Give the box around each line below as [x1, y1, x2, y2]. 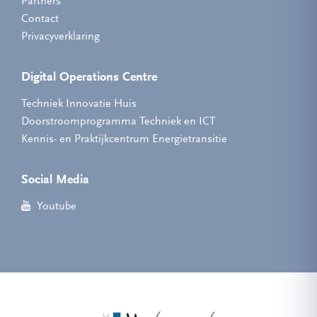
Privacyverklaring [21, 31, 100, 42]
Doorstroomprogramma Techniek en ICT [21, 116, 216, 127]
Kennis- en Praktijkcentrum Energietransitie [21, 134, 227, 145]
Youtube [35, 201, 76, 212]
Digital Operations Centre [21, 71, 157, 84]
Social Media [21, 174, 89, 187]
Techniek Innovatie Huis [21, 98, 137, 110]
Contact [21, 13, 59, 25]
